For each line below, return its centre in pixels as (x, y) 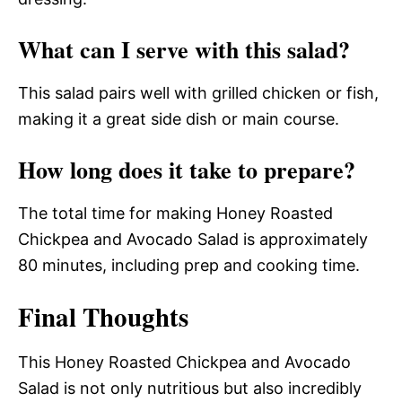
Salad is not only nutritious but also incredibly (190, 388)
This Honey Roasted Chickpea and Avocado (184, 362)
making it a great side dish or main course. (179, 118)
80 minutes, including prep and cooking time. (189, 265)
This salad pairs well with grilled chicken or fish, (198, 92)
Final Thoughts (103, 316)
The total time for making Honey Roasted (175, 213)
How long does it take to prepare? (187, 169)
